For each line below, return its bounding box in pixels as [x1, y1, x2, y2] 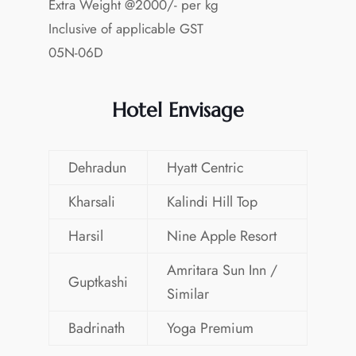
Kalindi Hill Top [166, 191, 257, 212]
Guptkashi [68, 271, 128, 292]
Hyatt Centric [166, 157, 244, 178]
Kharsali [68, 191, 115, 212]
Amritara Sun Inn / [166, 259, 277, 281]
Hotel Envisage [111, 97, 244, 122]
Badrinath [68, 317, 125, 339]
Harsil [68, 225, 103, 246]
